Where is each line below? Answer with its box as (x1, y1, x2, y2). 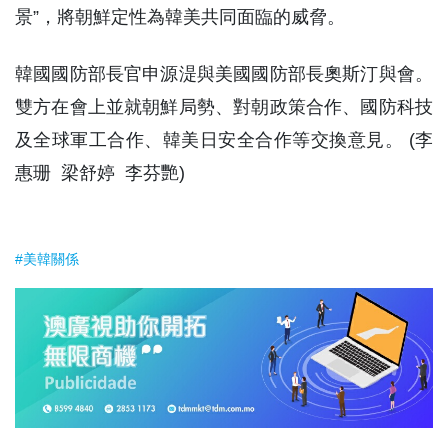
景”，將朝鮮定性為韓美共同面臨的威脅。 (15, 7, 345, 28)
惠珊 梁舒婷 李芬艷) (15, 163, 185, 184)
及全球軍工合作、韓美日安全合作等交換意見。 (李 (15, 130, 433, 151)
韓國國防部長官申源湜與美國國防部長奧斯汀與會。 (15, 64, 433, 85)
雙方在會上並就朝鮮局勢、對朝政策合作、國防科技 (15, 97, 433, 118)
